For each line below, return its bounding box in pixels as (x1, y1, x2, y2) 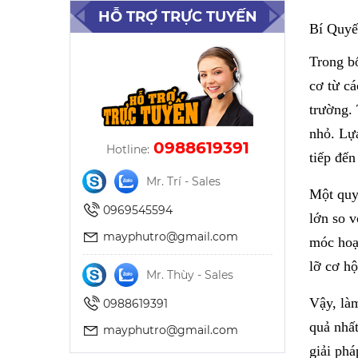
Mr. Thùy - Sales (146, 267, 233, 282)
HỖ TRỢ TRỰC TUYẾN (97, 8, 257, 26)
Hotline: (105, 142, 149, 157)
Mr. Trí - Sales (146, 173, 221, 189)
